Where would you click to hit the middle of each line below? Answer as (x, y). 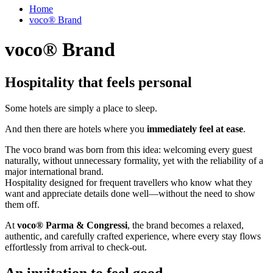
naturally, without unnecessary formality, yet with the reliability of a (134, 160)
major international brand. (54, 171)
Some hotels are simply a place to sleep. (81, 108)
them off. (22, 204)
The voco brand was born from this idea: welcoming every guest (129, 149)
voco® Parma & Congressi (72, 225)
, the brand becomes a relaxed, (186, 225)
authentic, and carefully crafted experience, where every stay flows (133, 236)
